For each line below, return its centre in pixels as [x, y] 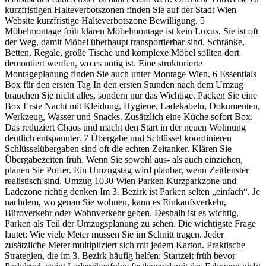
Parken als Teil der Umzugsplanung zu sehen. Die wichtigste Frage [130, 223]
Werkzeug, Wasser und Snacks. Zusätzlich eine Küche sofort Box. [129, 116]
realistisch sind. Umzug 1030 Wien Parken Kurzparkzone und [121, 180]
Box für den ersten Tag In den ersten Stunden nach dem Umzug [124, 84]
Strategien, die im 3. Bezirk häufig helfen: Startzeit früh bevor [120, 255]
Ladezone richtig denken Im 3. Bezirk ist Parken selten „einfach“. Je [132, 191]
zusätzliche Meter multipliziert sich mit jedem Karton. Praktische [125, 245]
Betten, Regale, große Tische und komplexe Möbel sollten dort [122, 52]
